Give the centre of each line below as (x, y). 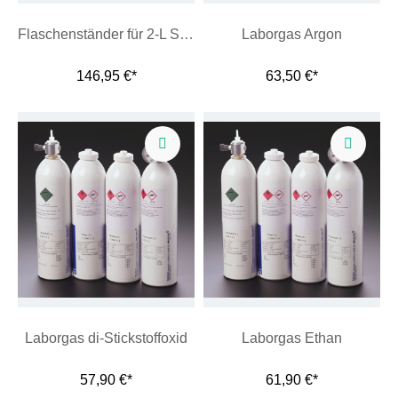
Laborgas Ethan (292, 338)
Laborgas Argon (292, 34)
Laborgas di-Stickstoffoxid (106, 338)
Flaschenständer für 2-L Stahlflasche (187, 34)
